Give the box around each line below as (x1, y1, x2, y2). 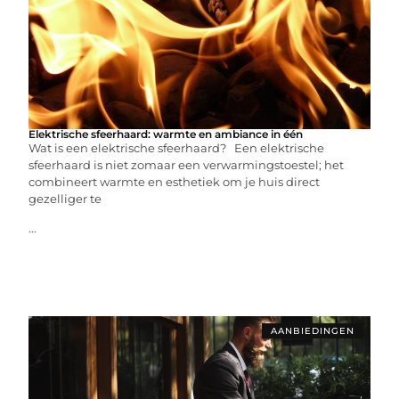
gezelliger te (28, 191, 102, 206)
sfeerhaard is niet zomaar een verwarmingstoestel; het (28, 157, 345, 172)
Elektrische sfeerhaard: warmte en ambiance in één (28, 126, 304, 141)
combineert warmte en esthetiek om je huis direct (28, 174, 321, 189)
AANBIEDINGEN (270, 324, 354, 337)
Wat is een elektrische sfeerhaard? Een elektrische (28, 140, 325, 155)
